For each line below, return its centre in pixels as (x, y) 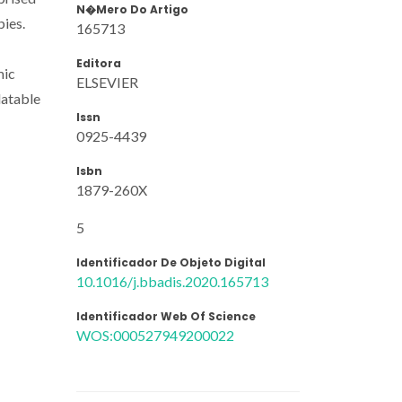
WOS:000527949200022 (155, 335)
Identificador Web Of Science (166, 316)
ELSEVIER (107, 82)
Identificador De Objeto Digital (171, 262)
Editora (99, 63)
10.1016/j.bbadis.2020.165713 (172, 281)
